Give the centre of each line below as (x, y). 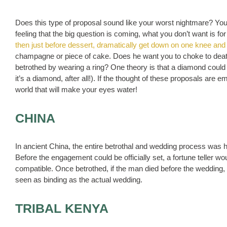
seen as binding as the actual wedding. (79, 180)
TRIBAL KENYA (62, 208)
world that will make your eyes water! (76, 89)
